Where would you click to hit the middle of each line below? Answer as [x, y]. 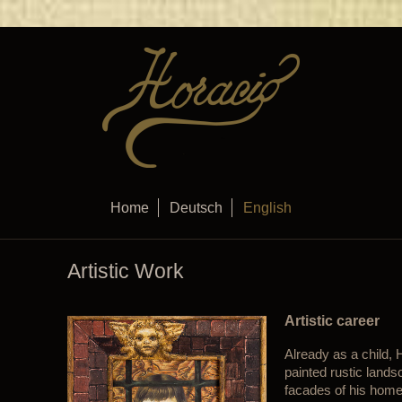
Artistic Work [125, 271]
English [267, 208]
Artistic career [332, 321]
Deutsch [196, 208]
